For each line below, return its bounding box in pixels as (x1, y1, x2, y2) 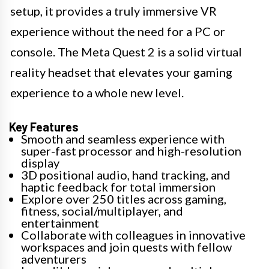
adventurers (21, 251, 86, 266)
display (21, 155, 59, 170)
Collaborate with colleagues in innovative (21, 227, 246, 242)
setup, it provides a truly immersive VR (10, 3, 217, 18)
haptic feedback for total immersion (21, 179, 216, 194)
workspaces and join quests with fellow (21, 239, 232, 254)
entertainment (21, 215, 99, 230)
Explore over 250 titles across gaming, (21, 191, 226, 206)
